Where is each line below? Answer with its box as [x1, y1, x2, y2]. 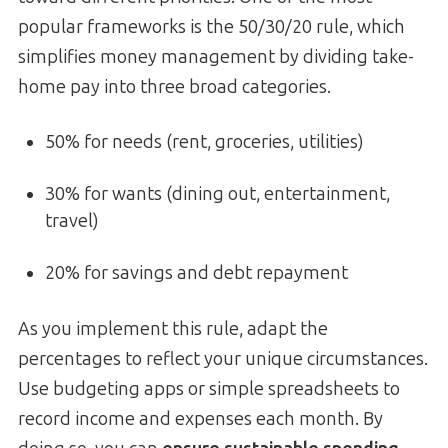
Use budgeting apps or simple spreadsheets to [18, 378, 400, 401]
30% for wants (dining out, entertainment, [45, 183, 390, 206]
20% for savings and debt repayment [45, 262, 348, 285]
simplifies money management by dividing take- [18, 46, 414, 69]
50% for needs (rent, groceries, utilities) [45, 131, 364, 154]
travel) [45, 210, 99, 233]
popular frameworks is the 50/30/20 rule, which [18, 16, 405, 39]
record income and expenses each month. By [18, 408, 383, 431]
